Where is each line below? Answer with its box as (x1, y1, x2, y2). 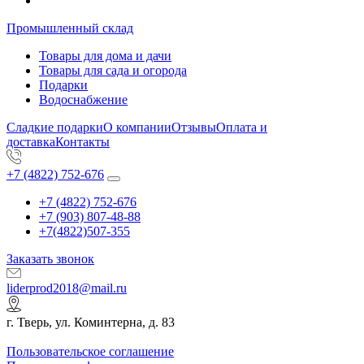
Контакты (55, 135, 110, 149)
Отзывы (171, 120, 216, 135)
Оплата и (216, 120, 267, 135)
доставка (6, 135, 55, 149)
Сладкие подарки (6, 120, 103, 135)
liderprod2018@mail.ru (6, 281, 127, 296)
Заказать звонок (6, 252, 94, 266)
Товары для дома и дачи (39, 49, 171, 63)
